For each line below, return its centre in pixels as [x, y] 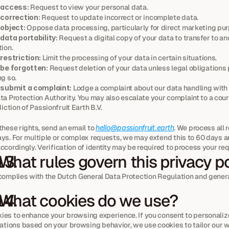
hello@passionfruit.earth [135, 128]
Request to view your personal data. [88, 7]
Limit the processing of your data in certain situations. [129, 58]
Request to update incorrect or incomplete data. [119, 17]
